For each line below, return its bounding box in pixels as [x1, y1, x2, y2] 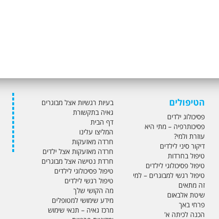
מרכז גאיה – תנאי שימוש [47, 205, 113, 215]
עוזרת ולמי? [174, 131, 205, 141]
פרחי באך [179, 199, 205, 209]
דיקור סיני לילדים [160, 141, 205, 151]
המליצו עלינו [79, 127, 113, 136]
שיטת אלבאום [167, 190, 205, 199]
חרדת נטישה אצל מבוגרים [41, 156, 113, 166]
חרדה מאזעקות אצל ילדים [42, 146, 113, 156]
